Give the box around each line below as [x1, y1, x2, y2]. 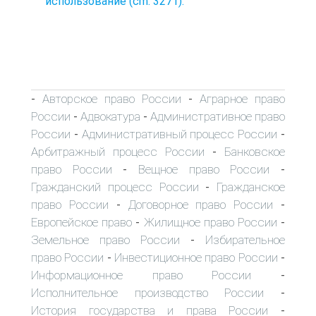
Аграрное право [200, 91, 285, 106]
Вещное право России [138, 162, 270, 176]
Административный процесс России [81, 126, 278, 141]
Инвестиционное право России [114, 250, 278, 265]
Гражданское [217, 179, 285, 194]
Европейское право [31, 214, 133, 229]
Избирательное [205, 232, 285, 247]
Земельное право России [31, 232, 180, 247]
